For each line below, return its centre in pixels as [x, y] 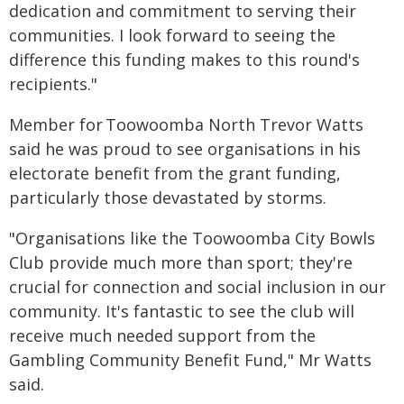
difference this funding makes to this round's [184, 60]
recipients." [53, 84]
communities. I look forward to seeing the [172, 35]
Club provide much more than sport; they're [181, 262]
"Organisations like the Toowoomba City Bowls [192, 238]
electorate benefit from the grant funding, [175, 173]
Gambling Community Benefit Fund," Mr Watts [190, 360]
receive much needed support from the [162, 335]
